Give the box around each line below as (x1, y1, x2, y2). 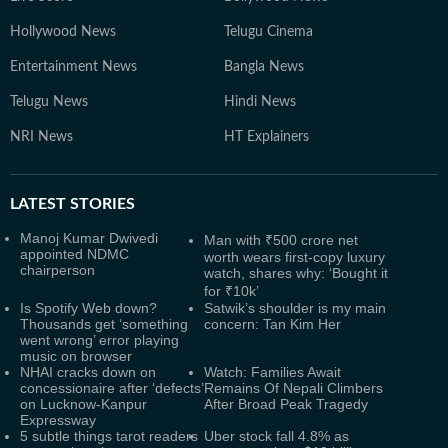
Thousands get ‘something (20, 315, 188, 332)
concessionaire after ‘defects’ (20, 379, 203, 396)
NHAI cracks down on (20, 363, 156, 380)
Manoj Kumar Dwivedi (20, 229, 158, 246)
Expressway (20, 411, 96, 428)
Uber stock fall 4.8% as (204, 427, 349, 444)
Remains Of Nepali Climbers (204, 379, 383, 396)
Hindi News (224, 94, 296, 109)
